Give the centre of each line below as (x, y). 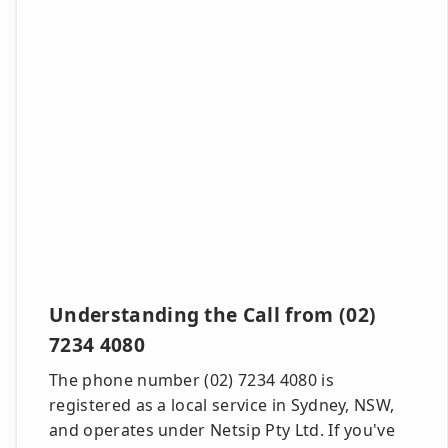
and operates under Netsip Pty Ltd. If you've (222, 430)
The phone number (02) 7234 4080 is (191, 380)
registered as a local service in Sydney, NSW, (222, 405)
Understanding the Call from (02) (213, 314)
